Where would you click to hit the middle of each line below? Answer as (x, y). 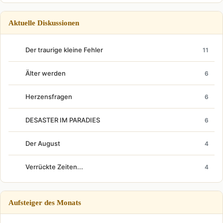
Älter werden (46, 73)
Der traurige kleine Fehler (64, 50)
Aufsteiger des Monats (45, 202)
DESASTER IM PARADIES (63, 120)
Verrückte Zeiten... (54, 167)
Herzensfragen (49, 97)
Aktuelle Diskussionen (44, 23)
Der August (43, 143)
